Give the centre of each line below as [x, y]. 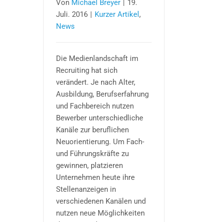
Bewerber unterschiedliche [100, 118]
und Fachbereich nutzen [95, 106]
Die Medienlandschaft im [97, 58]
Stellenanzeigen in [86, 189]
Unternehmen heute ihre [95, 177]
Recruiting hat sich [87, 70]
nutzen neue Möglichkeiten [100, 213]
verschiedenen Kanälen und [101, 201]
